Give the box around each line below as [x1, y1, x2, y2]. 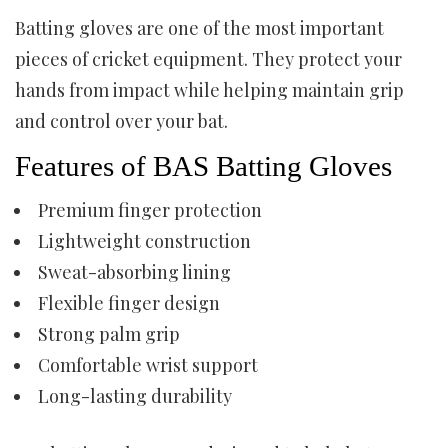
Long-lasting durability [38, 384, 232, 408]
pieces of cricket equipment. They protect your [15, 47, 402, 71]
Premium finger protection [38, 198, 262, 222]
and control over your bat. [15, 109, 228, 133]
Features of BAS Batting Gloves [15, 150, 392, 182]
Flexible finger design [38, 291, 220, 315]
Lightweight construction [38, 229, 251, 253]
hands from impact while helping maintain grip [15, 78, 404, 102]
